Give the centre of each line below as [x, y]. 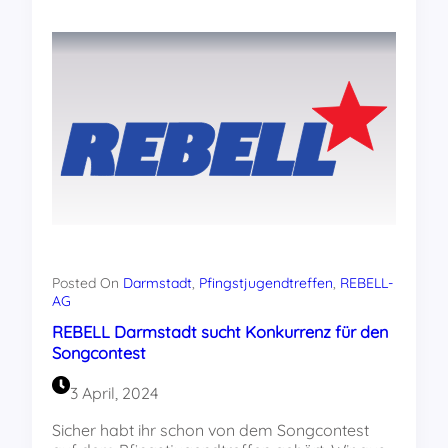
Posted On [87, 283]
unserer [233, 41]
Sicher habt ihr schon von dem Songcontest [210, 430]
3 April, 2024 [114, 393]
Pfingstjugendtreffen [266, 283]
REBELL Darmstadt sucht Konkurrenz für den [220, 332]
